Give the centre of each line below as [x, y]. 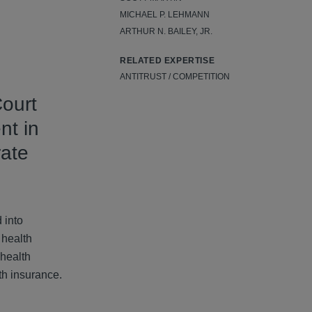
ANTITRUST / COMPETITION [175, 77]
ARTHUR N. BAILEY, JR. [166, 32]
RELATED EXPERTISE [167, 61]
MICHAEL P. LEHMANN [165, 15]
